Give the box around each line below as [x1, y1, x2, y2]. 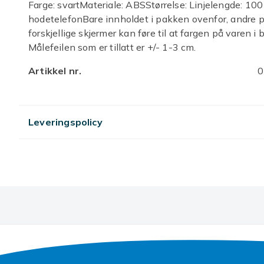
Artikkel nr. [28, 65, 82, 77]
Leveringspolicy [28, 116, 103, 128]
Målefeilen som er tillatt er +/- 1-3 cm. [28, 41, 196, 53]
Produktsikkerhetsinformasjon [28, 88, 175, 100]
